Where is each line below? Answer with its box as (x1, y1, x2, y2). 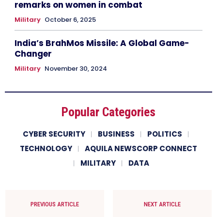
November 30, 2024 (45, 63, 107, 73)
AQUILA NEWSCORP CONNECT (85, 143, 197, 154)
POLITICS (147, 128, 182, 139)
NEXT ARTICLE (143, 200, 181, 208)
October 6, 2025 (45, 15, 96, 24)
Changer (15, 47, 52, 60)
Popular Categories (62, 104, 155, 119)
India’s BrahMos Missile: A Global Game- (15, 37, 189, 49)
